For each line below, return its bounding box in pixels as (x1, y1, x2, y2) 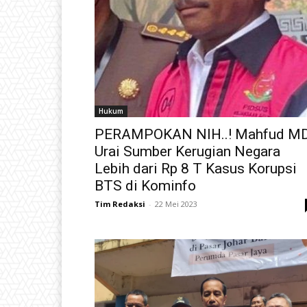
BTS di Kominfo (95, 177, 196, 194)
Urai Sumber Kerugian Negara (95, 143, 280, 160)
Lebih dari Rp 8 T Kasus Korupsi (95, 160, 297, 177)
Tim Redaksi (95, 198, 145, 209)
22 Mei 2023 (155, 198, 197, 209)
